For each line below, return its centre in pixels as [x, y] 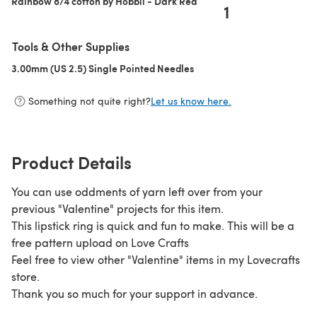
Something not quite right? [90, 101]
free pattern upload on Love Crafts [100, 242]
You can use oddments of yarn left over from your [137, 191]
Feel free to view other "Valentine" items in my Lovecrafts [156, 259]
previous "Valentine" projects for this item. [117, 208]
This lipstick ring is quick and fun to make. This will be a [153, 225]
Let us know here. [191, 101]
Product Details [71, 162]
